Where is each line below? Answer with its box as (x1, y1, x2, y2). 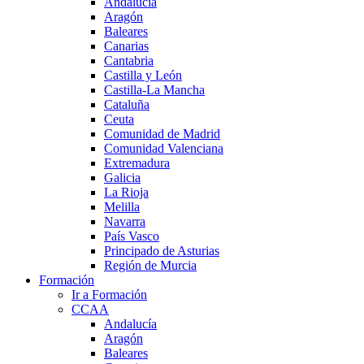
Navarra (104, 214, 145, 228)
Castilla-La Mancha (104, 82, 205, 97)
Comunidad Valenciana (104, 141, 223, 155)
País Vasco (104, 228, 159, 243)
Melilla (104, 199, 140, 214)
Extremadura (104, 155, 170, 170)
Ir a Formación (71, 287, 147, 301)
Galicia (104, 170, 141, 184)
